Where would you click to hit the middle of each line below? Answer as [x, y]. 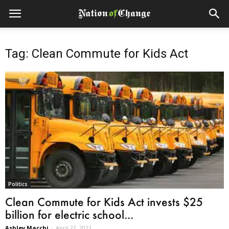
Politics [18, 184]
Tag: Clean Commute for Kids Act [97, 54]
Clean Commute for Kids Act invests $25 [104, 202]
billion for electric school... [69, 215]
